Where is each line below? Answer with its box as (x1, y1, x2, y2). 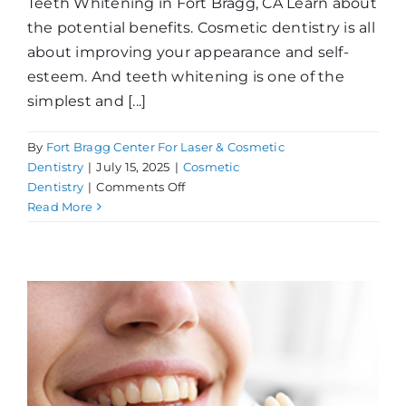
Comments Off (96, 179, 186, 195)
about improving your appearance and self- (27, 43, 349, 62)
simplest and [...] (27, 92, 147, 111)
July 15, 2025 (96, 159, 170, 175)
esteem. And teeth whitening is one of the (27, 68, 344, 86)
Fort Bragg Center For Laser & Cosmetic (45, 140, 285, 155)
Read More (27, 199, 93, 215)
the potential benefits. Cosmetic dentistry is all (27, 19, 375, 37)
